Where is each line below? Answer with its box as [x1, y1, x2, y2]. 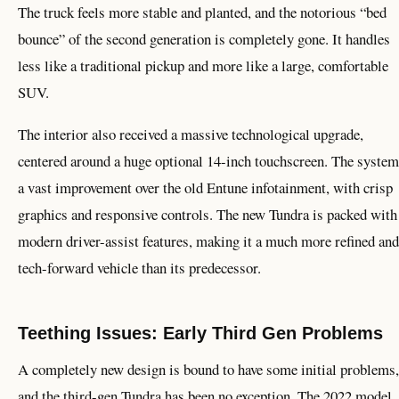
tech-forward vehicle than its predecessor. [18, 257, 261, 279]
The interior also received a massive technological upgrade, [18, 124, 363, 145]
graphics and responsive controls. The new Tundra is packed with [18, 204, 397, 225]
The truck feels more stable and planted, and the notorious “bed [18, 2, 387, 23]
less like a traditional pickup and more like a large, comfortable [18, 55, 388, 77]
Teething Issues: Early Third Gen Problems [18, 323, 383, 344]
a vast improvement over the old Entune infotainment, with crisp [18, 177, 393, 199]
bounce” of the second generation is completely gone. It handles [18, 28, 390, 50]
